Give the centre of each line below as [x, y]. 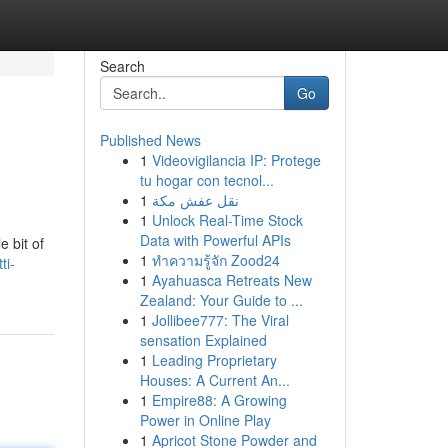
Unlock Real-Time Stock [227, 220]
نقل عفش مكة [195, 200]
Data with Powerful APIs [215, 240]
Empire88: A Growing [219, 400]
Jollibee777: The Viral [220, 320]
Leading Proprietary [214, 360]
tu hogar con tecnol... [206, 180]
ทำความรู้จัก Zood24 [215, 260]
